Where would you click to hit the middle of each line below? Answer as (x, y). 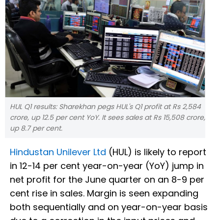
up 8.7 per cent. (36, 128)
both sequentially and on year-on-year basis (109, 207)
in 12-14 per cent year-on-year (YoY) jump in (107, 166)
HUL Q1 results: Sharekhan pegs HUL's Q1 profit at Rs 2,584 (105, 107)
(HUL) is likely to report (156, 152)
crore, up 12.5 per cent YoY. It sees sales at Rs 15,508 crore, (108, 118)
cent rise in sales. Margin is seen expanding (104, 193)
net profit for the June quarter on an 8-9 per (107, 180)
